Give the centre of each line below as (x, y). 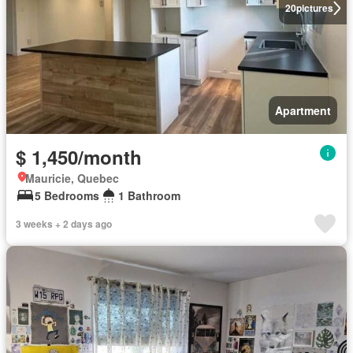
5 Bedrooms (67, 195)
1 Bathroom (149, 195)
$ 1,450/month (79, 157)
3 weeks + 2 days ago (64, 224)
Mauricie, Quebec (72, 178)
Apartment (303, 110)
